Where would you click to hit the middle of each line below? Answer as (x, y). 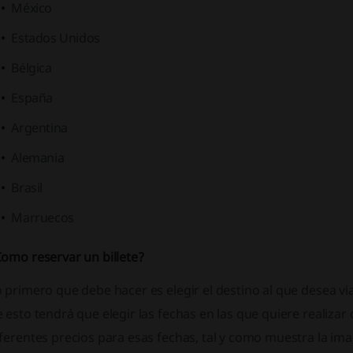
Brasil (27, 188)
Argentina (39, 128)
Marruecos (43, 217)
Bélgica (32, 68)
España (32, 98)
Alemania (38, 158)
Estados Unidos (56, 38)
